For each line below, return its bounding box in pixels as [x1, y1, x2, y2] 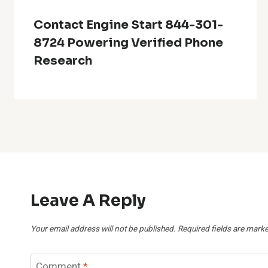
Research [33, 53, 92, 68]
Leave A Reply [31, 190, 146, 211]
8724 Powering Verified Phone [33, 35, 223, 50]
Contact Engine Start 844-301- [33, 17, 223, 32]
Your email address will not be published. [31, 223, 176, 235]
